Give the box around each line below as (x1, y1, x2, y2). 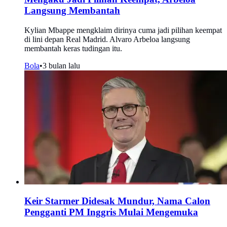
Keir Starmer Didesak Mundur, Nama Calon (24, 196, 210, 207)
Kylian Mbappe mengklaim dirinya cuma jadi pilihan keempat (24, 25, 222, 34)
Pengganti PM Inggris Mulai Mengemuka (24, 207, 198, 218)
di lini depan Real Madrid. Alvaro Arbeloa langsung (24, 34, 190, 44)
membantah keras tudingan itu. (24, 44, 122, 53)
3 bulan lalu (43, 61, 80, 70)
